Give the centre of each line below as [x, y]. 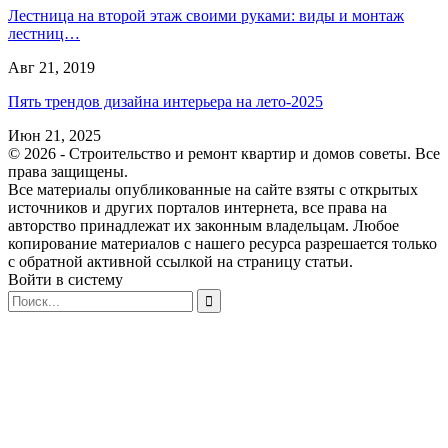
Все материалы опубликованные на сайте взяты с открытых [213, 189]
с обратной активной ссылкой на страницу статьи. [180, 261]
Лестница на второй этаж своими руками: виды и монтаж [206, 15]
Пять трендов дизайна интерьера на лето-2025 [165, 101]
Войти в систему [65, 279]
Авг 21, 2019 [51, 67]
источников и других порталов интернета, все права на [197, 207]
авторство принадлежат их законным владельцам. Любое [203, 225]
